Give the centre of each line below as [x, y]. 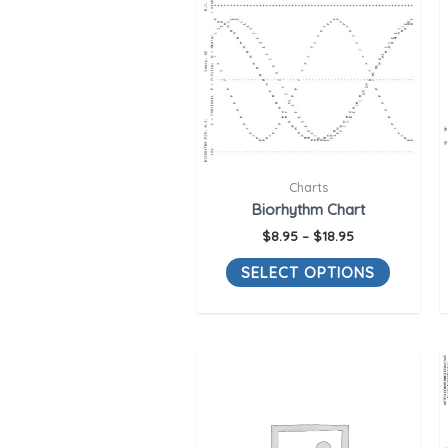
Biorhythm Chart [308, 210]
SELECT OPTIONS [308, 273]
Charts [308, 187]
